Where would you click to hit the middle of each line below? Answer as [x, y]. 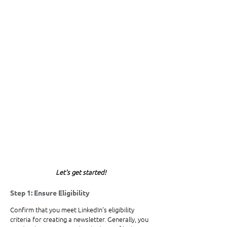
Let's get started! [81, 172]
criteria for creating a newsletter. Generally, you [80, 219]
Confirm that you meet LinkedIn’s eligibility [73, 210]
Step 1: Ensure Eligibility [50, 193]
